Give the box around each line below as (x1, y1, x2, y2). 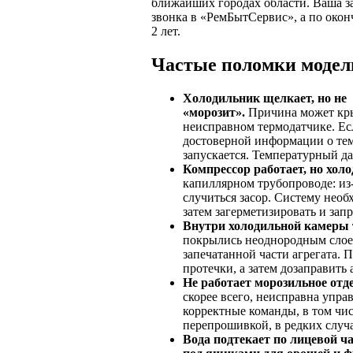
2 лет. (151, 24, 180, 38)
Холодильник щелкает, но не (183, 91, 347, 105)
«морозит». (183, 105, 245, 119)
